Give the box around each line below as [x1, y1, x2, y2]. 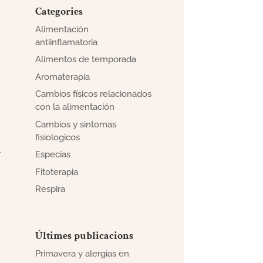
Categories [35, 4, 83, 18]
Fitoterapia [35, 166, 79, 177]
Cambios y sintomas [35, 119, 117, 130]
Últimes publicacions [35, 229, 134, 243]
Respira [35, 184, 66, 195]
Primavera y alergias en [35, 248, 130, 259]
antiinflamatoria [35, 36, 98, 48]
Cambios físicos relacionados [35, 89, 152, 100]
